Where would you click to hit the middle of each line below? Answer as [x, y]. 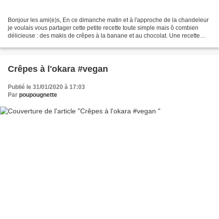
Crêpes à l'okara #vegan [58, 69]
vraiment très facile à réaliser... [48, 44]
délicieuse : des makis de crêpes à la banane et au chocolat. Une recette [104, 36]
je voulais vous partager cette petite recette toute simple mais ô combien [103, 28]
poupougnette [38, 95]
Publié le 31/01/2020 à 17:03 [46, 87]
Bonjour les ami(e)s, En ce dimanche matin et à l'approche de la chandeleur [108, 20]
